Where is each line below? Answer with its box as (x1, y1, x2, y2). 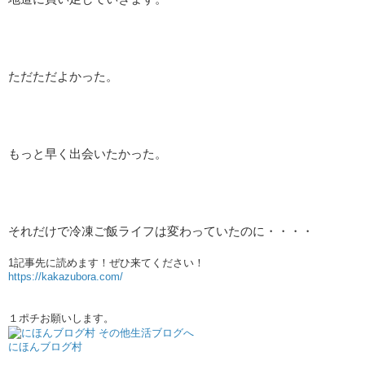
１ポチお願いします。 (8, 311, 114, 324)
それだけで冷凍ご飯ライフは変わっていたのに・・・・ (8, 224, 314, 238)
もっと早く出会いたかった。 (8, 147, 167, 161)
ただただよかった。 (8, 69, 118, 83)
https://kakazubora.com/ (8, 270, 123, 283)
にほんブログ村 (8, 340, 82, 353)
